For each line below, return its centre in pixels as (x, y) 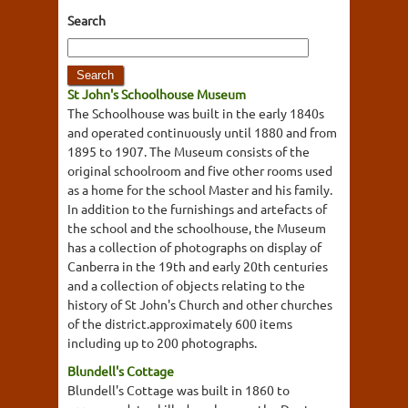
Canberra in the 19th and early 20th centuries (198, 266)
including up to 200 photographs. (162, 342)
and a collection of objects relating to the (186, 285)
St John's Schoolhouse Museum (157, 94)
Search (87, 20)
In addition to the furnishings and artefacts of (197, 209)
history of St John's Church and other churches (200, 304)
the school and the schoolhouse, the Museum (197, 228)
